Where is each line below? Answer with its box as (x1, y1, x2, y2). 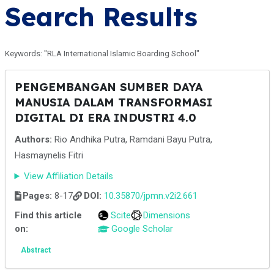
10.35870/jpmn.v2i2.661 (103, 190, 198, 201)
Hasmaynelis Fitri (14, 150, 83, 161)
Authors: (14, 134, 52, 145)
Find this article (14, 210, 82, 221)
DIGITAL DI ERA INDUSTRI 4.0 (14, 111, 196, 125)
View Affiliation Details (24, 171, 114, 182)
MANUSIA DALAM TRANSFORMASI (14, 95, 212, 109)
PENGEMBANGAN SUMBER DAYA (14, 80, 202, 94)
